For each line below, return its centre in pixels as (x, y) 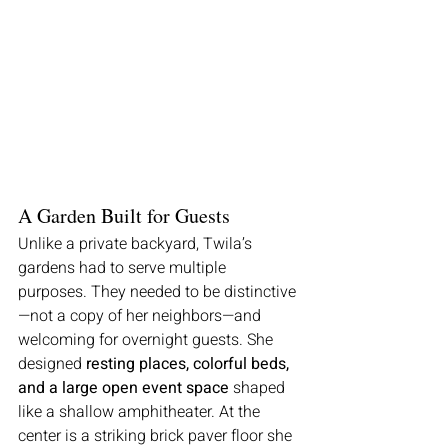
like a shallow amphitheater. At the (141, 411)
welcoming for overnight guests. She (147, 339)
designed (52, 363)
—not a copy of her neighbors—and (141, 315)
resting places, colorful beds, (189, 363)
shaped (259, 387)
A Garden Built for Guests (124, 215)
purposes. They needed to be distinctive (157, 291)
